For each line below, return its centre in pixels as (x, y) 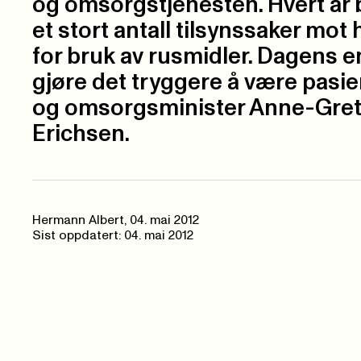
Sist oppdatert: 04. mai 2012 (113, 236)
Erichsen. (81, 135)
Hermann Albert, (81, 221)
